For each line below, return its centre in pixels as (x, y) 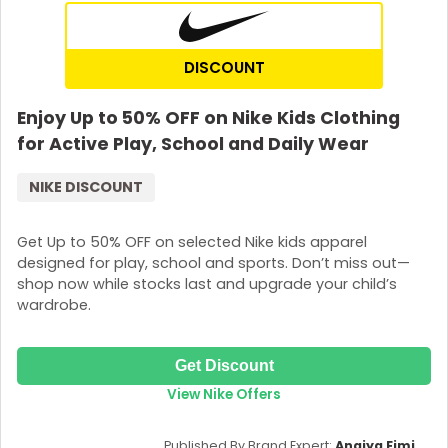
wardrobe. (54, 305)
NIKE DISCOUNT (86, 187)
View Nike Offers (224, 394)
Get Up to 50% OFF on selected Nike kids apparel (192, 242)
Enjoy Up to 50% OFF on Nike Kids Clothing (208, 118)
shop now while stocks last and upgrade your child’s (207, 284)
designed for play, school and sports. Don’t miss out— (213, 263)
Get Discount (224, 365)
